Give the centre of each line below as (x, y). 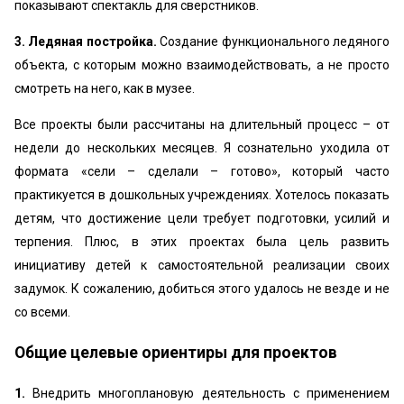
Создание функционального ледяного (275, 41)
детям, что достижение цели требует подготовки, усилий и (202, 218)
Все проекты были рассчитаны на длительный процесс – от (202, 124)
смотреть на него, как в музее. (105, 88)
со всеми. (44, 312)
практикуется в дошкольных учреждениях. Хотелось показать (202, 195)
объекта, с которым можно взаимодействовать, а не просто (202, 65)
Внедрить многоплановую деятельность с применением (211, 393)
